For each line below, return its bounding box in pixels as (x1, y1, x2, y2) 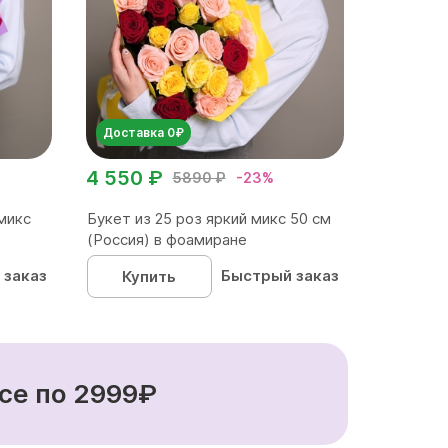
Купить (122, 266, 177, 286)
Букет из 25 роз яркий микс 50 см (86, 208, 331, 228)
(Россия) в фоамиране (86, 229, 247, 249)
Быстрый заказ (221, 265, 340, 285)
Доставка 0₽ (102, 124, 184, 140)
